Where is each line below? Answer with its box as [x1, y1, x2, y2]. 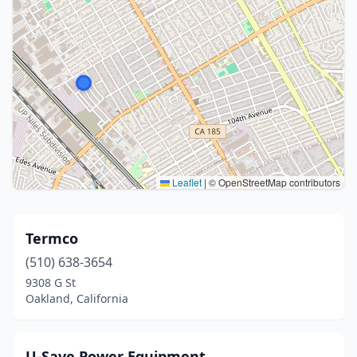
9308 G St [25, 275, 76, 290]
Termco [25, 229, 78, 248]
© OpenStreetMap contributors [206, 175, 340, 189]
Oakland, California [25, 291, 128, 306]
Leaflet [170, 175, 202, 189]
